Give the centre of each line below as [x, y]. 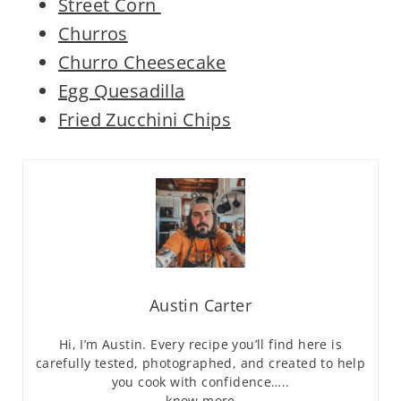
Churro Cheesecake [142, 63]
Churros [93, 34]
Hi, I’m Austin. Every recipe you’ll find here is [200, 345]
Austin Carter [200, 306]
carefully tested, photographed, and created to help [200, 363]
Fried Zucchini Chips [144, 120]
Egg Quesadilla [121, 91]
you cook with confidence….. [200, 382]
